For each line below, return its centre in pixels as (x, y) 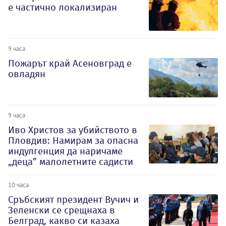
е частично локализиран (63, 8)
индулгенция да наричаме (65, 151)
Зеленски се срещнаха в (62, 210)
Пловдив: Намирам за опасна (73, 140)
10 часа (18, 184)
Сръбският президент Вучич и (73, 199)
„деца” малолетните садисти (71, 161)
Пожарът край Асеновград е (70, 64)
